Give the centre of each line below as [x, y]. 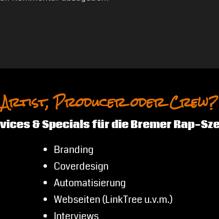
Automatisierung [89, 183]
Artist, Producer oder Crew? [109, 103]
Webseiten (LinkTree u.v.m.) [113, 199]
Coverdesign [81, 166]
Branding [73, 150]
